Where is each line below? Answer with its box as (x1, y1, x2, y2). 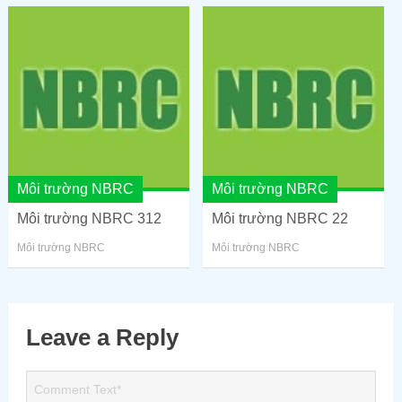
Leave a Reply (25, 324, 179, 352)
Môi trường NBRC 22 (212, 211, 349, 227)
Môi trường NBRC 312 (16, 211, 162, 227)
